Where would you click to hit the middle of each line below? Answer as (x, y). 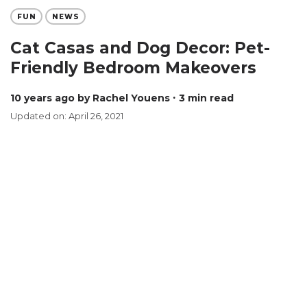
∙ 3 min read (203, 98)
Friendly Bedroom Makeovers (133, 68)
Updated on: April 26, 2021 (67, 116)
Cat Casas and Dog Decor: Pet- (140, 48)
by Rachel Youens (124, 98)
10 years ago (45, 98)
